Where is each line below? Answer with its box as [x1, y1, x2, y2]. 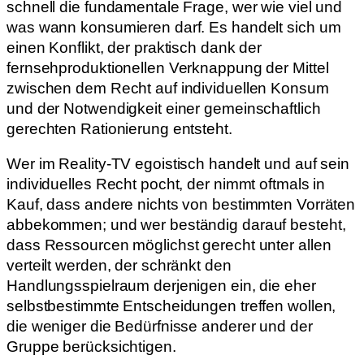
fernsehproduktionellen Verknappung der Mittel [6, 58, 329, 76]
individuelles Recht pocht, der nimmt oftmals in [6, 175, 326, 193]
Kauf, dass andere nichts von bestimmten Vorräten [6, 196, 356, 214]
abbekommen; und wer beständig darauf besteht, [6, 216, 346, 234]
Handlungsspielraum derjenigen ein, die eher [6, 277, 316, 295]
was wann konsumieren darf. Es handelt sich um [6, 18, 341, 36]
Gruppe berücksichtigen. [6, 338, 176, 356]
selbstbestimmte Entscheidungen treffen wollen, [6, 297, 336, 315]
